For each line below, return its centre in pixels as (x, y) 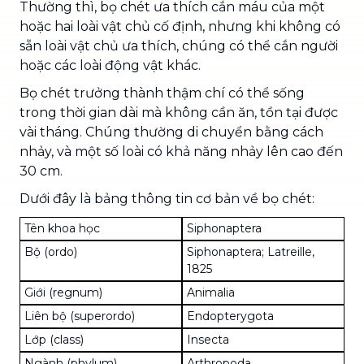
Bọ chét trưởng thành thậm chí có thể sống (162, 93)
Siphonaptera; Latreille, (251, 251)
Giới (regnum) (63, 292)
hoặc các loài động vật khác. (110, 65)
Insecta (208, 339)
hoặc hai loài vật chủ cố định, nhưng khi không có (180, 26)
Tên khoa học (62, 228)
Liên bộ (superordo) (80, 316)
